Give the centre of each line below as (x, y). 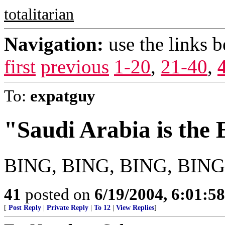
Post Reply (25, 207)
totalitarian (39, 14)
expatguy (63, 96)
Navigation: (54, 44)
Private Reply (68, 207)
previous (75, 67)
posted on (58, 194)
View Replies (135, 207)
